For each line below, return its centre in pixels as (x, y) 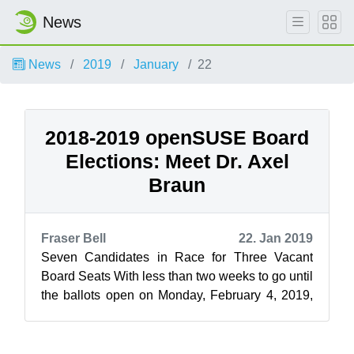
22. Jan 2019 (276, 238)
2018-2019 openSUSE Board (177, 137)
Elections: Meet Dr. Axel (177, 161)
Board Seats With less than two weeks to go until (177, 276)
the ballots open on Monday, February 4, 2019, (177, 295)
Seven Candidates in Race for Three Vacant (177, 257)
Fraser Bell (73, 238)
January (156, 64)
